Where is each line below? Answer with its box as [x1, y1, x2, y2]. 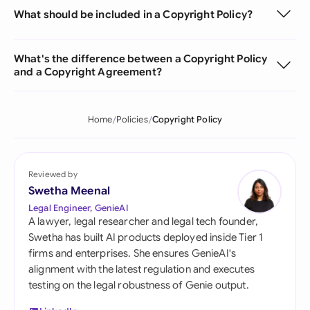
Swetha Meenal [28, 184, 111, 198]
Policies [116, 114, 148, 125]
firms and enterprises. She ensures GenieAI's [28, 247, 237, 259]
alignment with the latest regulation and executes [28, 263, 255, 275]
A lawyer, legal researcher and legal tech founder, [28, 215, 259, 228]
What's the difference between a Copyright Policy [14, 52, 268, 65]
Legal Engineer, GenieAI [28, 202, 128, 214]
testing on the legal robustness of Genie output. [28, 279, 249, 291]
